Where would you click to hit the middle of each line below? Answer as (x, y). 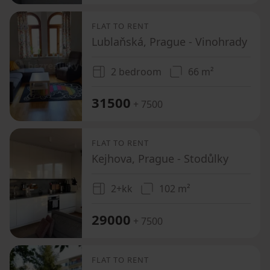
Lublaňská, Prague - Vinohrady (169, 42)
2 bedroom (136, 72)
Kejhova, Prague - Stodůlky (160, 159)
